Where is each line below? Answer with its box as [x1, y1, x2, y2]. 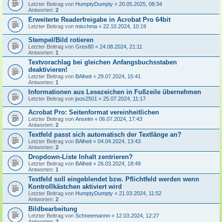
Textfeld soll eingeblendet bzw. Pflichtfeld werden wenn [28, 175, 199, 183]
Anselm [75, 116, 93, 122]
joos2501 [75, 96, 97, 102]
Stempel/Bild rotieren [28, 36, 94, 44]
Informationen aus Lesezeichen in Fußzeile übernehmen [28, 88, 201, 96]
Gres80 [75, 44, 94, 50]
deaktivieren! [28, 66, 67, 73]
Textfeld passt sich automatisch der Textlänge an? [28, 131, 181, 138]
